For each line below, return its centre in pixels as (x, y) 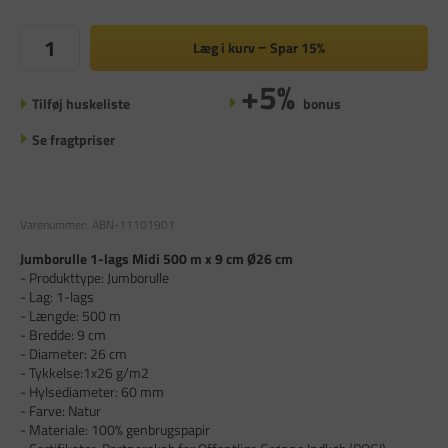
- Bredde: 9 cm (66, 335)
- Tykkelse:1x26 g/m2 (84, 373)
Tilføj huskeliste (80, 103)
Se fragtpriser (73, 139)
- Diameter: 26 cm (76, 354)
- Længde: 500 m (73, 316)
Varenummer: (54, 225)
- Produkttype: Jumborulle (97, 278)
